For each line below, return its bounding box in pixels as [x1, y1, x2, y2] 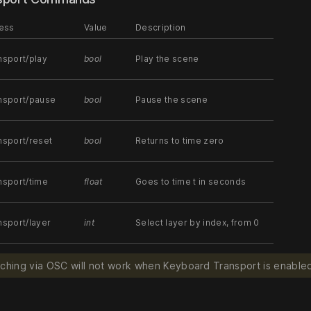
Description [135, 22, 186, 33]
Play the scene [135, 53, 199, 65]
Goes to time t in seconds [135, 176, 246, 187]
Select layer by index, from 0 [135, 217, 260, 228]
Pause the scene [135, 94, 208, 106]
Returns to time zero [135, 135, 224, 146]
